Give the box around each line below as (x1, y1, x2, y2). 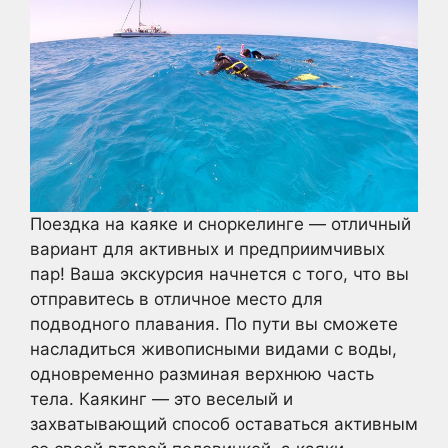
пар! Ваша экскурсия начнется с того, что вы (30, 263, 409, 284)
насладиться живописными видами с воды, (30, 338, 397, 359)
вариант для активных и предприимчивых (30, 238, 385, 259)
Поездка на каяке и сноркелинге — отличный (30, 213, 411, 234)
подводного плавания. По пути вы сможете (30, 313, 398, 334)
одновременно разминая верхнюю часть (30, 363, 374, 384)
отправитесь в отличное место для (30, 288, 323, 309)
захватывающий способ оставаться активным (30, 413, 418, 434)
